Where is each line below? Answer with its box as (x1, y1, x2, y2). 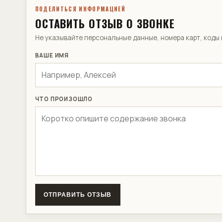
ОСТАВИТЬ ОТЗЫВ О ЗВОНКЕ (35, 15, 175, 32)
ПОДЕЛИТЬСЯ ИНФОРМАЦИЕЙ (35, 5, 126, 13)
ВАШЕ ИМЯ (35, 51, 69, 59)
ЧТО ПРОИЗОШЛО (35, 95, 93, 103)
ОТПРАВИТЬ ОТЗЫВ (44, 191, 112, 198)
